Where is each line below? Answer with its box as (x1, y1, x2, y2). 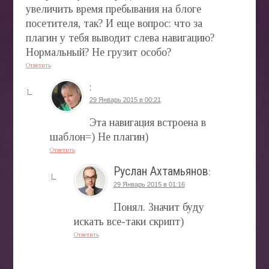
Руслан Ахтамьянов (113, 163, 208, 178)
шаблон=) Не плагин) (49, 130, 148, 143)
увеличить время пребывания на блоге (25, 2, 201, 15)
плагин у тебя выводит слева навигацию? (25, 31, 214, 44)
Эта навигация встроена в (89, 116, 206, 128)
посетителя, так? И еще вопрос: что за (25, 17, 202, 29)
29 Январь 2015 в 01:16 (113, 180, 185, 188)
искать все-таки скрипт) (73, 215, 184, 228)
